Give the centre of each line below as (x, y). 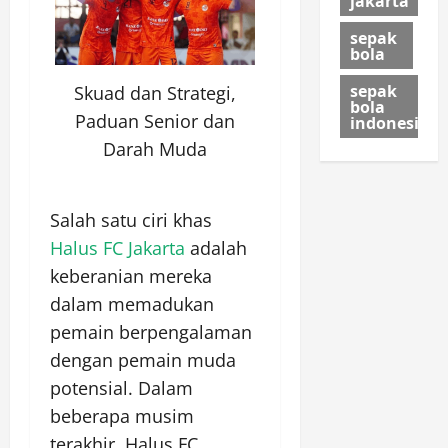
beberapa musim (122, 415)
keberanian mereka (131, 275)
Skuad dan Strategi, (154, 93)
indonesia (389, 122)
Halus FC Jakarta (117, 247)
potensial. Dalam (121, 387)
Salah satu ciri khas (131, 219)
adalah (216, 247)
